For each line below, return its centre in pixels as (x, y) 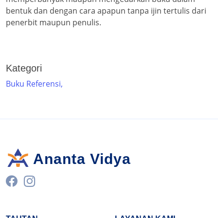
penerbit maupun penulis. (54, 23)
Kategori (24, 68)
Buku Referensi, (35, 84)
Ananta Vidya (82, 159)
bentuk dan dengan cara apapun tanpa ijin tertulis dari (106, 11)
